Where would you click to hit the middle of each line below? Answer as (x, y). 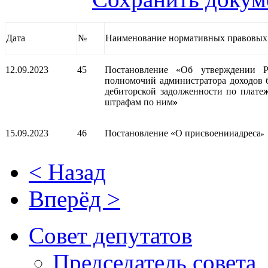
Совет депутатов (110, 236)
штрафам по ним (139, 102)
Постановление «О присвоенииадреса (183, 133)
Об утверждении (222, 70)
